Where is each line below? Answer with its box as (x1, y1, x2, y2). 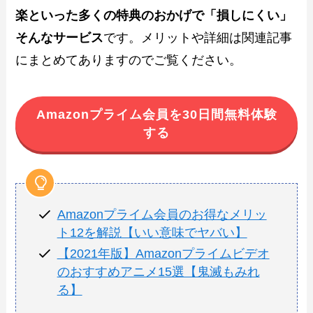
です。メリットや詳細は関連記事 (103, 31, 293, 45)
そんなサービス (15, 31, 104, 45)
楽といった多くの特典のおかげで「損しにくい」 (15, 8, 293, 23)
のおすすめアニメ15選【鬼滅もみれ (57, 265, 260, 279)
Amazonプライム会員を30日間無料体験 (36, 108, 277, 122)
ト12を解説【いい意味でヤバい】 (57, 226, 247, 240)
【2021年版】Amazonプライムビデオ (57, 247, 270, 261)
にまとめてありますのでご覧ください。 (15, 53, 242, 68)
